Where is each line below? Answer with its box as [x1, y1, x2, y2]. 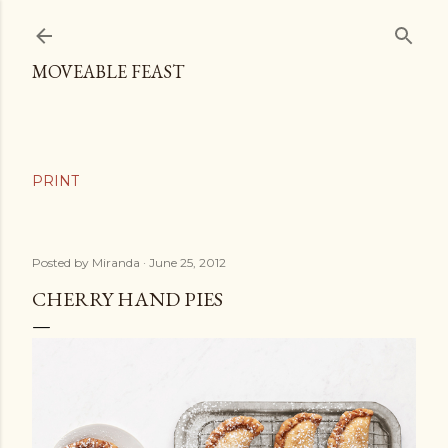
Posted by [32, 255, 92, 270]
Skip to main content [142, 12, 306, 38]
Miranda [92, 255, 140, 270]
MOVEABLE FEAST [32, 60, 184, 83]
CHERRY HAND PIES [32, 286, 223, 312]
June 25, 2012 [149, 255, 226, 270]
